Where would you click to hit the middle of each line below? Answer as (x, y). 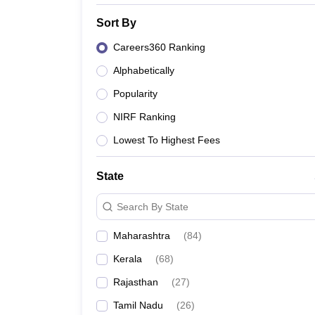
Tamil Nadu (138, 305)
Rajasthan (136, 282)
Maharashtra (142, 236)
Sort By (116, 23)
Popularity (135, 94)
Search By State (153, 206)
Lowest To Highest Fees (167, 140)
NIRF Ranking (144, 117)
